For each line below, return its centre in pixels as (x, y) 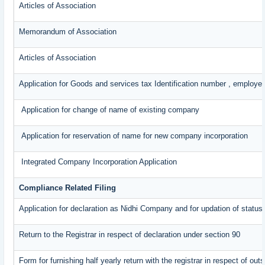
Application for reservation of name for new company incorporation (134, 136)
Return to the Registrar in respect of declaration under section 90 (130, 235)
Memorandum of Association (68, 32)
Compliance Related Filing (68, 188)
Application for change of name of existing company (109, 110)
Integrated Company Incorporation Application (98, 162)
